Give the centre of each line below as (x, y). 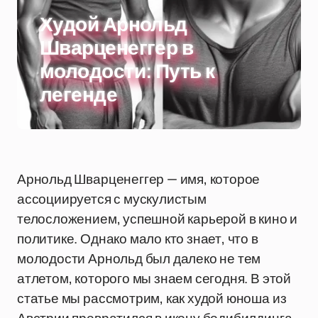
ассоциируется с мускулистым (112, 199)
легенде (79, 95)
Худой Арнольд (114, 24)
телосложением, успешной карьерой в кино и (158, 219)
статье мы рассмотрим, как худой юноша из (152, 298)
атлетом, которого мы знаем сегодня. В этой (154, 278)
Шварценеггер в (117, 48)
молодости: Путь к (127, 71)
